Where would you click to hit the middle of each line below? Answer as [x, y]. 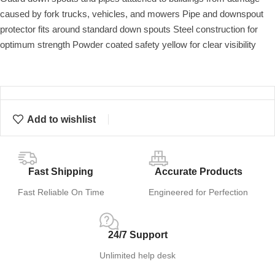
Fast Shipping [61, 172]
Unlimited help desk [137, 256]
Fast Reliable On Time [61, 192]
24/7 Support [137, 235]
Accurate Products [198, 172]
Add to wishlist [62, 119]
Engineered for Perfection [199, 192]
